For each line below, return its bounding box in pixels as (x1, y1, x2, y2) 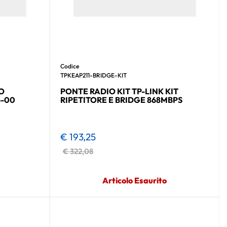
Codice (60, 62, 80, 70)
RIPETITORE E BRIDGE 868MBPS (60, 94, 183, 105)
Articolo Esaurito (102, 175, 167, 185)
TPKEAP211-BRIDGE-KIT (60, 71, 127, 79)
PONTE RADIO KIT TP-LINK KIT (60, 86, 179, 96)
